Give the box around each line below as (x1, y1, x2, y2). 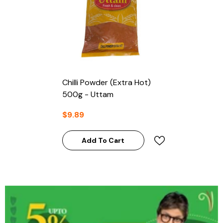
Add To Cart (82, 136, 124, 145)
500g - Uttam (62, 89, 113, 100)
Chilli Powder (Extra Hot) (62, 77, 151, 88)
